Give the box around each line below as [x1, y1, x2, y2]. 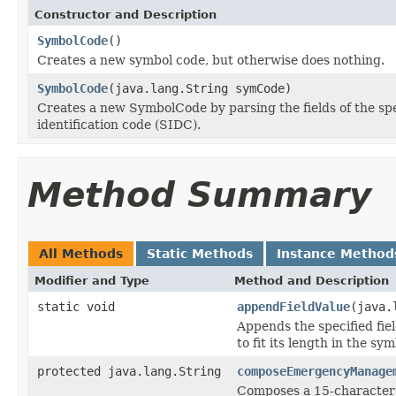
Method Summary [27, 174, 371, 215]
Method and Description [234, 273, 389, 287]
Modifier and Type [34, 273, 149, 287]
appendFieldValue [237, 299, 350, 314]
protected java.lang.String [37, 363, 221, 378]
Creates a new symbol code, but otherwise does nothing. [37, 52, 385, 67]
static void [37, 299, 115, 314]
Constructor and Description [34, 7, 217, 21]
